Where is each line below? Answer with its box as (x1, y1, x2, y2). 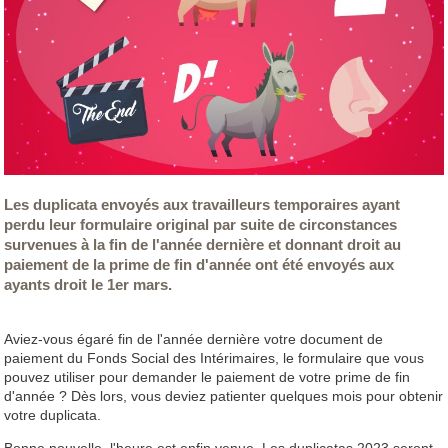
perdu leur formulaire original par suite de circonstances (4, 216, 398, 233)
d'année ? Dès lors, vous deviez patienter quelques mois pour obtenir (4, 387, 444, 404)
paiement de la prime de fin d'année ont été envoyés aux (4, 256, 395, 273)
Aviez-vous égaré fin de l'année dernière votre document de (4, 330, 384, 347)
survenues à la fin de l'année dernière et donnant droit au (4, 236, 402, 253)
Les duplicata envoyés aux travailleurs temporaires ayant (4, 196, 401, 213)
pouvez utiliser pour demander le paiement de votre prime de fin (4, 368, 411, 385)
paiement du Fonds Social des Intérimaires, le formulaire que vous (4, 349, 425, 366)
